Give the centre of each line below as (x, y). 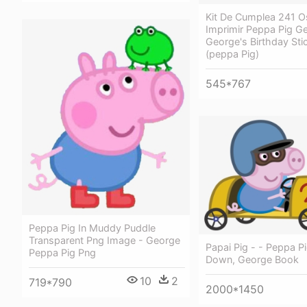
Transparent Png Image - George (105, 241)
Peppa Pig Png (62, 253)
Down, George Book (252, 260)
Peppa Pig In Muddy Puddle (92, 228)
